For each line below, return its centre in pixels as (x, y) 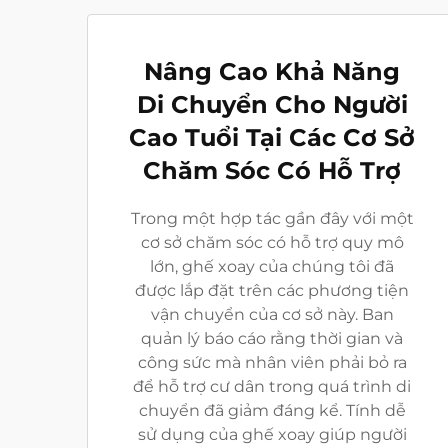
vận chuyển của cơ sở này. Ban (272, 314)
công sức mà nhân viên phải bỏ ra (272, 362)
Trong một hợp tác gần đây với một (272, 218)
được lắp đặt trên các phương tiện (272, 290)
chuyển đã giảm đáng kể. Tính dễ (272, 410)
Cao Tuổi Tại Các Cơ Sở (272, 137)
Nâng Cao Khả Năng (272, 71)
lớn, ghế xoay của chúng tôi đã (272, 266)
